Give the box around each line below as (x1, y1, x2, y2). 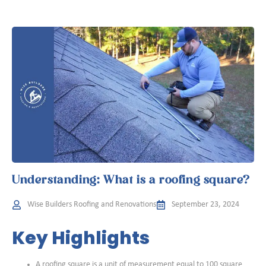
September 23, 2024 (172, 200, 239, 210)
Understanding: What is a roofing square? (12, 175, 251, 187)
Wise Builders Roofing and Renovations (27, 200, 156, 210)
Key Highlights (12, 226, 150, 251)
